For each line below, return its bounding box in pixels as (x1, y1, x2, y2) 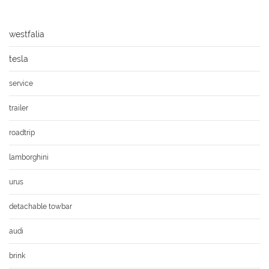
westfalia (9, 29, 44, 39)
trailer (9, 103, 28, 112)
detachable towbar (9, 202, 72, 211)
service (9, 79, 33, 88)
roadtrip (9, 128, 35, 137)
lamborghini (9, 153, 49, 162)
